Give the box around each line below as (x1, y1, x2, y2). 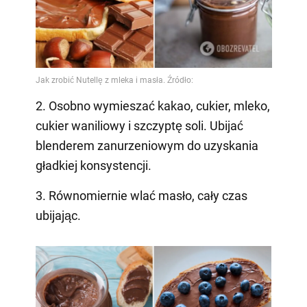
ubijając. (35, 208, 81, 223)
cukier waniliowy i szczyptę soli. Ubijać (35, 119, 243, 134)
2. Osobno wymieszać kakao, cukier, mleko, (35, 99, 270, 114)
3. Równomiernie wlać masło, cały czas (35, 188, 247, 204)
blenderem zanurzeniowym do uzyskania (35, 138, 258, 153)
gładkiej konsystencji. (35, 158, 151, 173)
